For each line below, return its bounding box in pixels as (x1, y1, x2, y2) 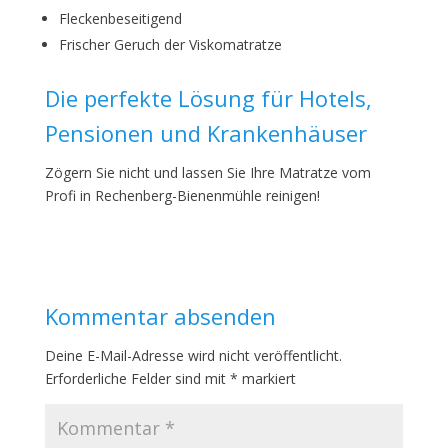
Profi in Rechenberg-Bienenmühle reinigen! (44, 186, 320, 205)
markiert (237, 369, 296, 388)
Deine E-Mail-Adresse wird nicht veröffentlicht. (44, 346, 342, 365)
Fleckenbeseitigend (58, 9, 182, 28)
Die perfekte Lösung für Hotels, (44, 83, 372, 113)
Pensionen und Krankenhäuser (44, 118, 367, 148)
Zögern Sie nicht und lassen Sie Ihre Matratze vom (44, 163, 371, 182)
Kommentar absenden (44, 301, 276, 331)
